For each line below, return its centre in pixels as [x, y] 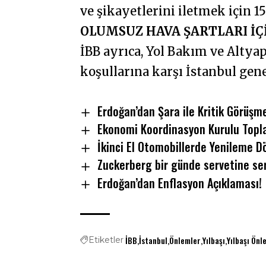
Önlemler [185, 240]
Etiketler [106, 240]
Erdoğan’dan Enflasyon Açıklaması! [179, 183]
